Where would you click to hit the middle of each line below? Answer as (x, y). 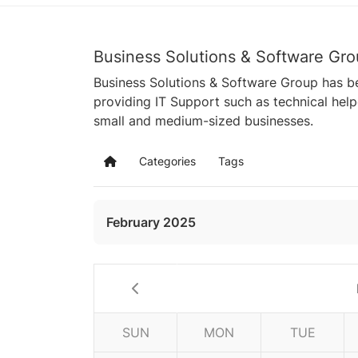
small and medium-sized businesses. (203, 120)
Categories (167, 161)
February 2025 (151, 222)
